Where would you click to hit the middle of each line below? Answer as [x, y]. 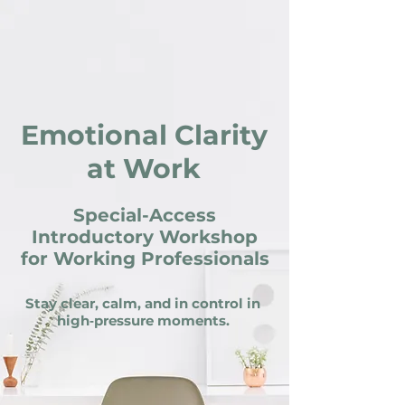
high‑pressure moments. [143, 320]
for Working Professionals [145, 259]
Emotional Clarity [144, 135]
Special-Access [145, 215]
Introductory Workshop [145, 237]
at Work [144, 169]
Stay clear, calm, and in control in [143, 303]
